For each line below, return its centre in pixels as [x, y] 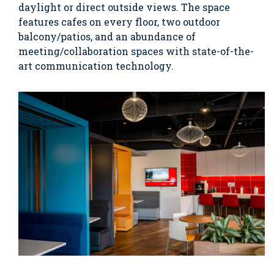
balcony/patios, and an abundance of [107, 36]
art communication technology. [96, 65]
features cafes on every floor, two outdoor [119, 21]
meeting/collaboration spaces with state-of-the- [136, 51]
